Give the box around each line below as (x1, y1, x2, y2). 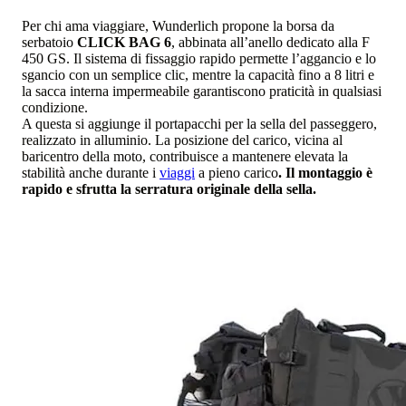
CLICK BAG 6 (77, 34, 171, 50)
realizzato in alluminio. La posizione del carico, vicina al (22, 131, 343, 148)
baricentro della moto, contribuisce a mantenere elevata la (22, 148, 348, 164)
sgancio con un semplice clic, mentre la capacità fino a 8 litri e (22, 66, 374, 82)
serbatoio (22, 34, 77, 50)
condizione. (22, 99, 88, 115)
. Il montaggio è (278, 164, 372, 180)
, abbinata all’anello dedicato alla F (171, 34, 370, 50)
